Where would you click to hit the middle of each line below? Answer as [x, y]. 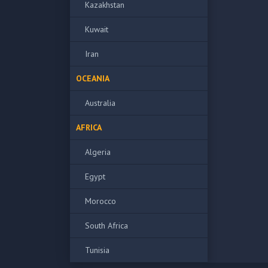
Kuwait [97, 29]
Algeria [98, 152]
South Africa [106, 226]
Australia [100, 103]
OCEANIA [93, 78]
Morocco [100, 201]
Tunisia [97, 250]
